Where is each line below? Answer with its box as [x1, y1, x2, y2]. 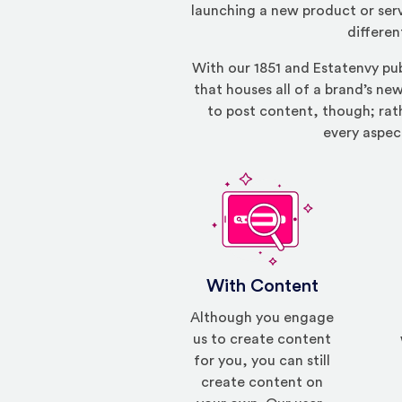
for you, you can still [194, 354, 331, 369]
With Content [205, 277, 319, 296]
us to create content [193, 332, 332, 347]
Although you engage [190, 310, 335, 326]
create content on [201, 375, 324, 390]
